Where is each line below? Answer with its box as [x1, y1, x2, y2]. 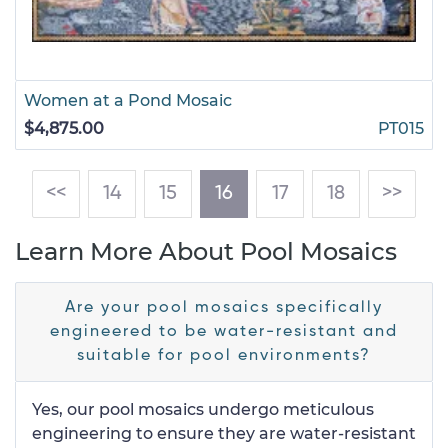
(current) [232, 183, 310, 203]
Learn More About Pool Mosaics [15, 237, 397, 266]
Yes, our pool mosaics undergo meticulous [32, 400, 374, 419]
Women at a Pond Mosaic [24, 91, 232, 110]
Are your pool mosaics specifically [65, 300, 383, 316]
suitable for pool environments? [77, 348, 371, 364]
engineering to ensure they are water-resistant [32, 424, 416, 443]
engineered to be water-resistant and [50, 324, 398, 340]
